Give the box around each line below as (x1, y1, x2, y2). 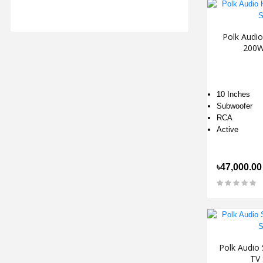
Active (217, 125, 238, 134)
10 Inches (217, 90, 250, 99)
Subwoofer (217, 102, 252, 110)
